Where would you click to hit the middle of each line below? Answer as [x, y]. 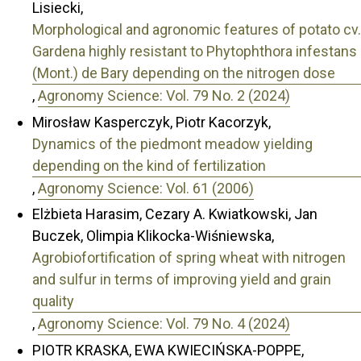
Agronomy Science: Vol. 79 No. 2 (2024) [164, 96]
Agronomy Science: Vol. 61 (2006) [146, 188]
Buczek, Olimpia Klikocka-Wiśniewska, [153, 236]
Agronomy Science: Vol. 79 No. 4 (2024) [164, 324]
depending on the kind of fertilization [149, 165]
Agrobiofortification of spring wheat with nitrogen [189, 258]
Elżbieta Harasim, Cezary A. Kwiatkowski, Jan [175, 214]
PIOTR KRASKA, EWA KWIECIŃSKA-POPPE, [168, 350]
